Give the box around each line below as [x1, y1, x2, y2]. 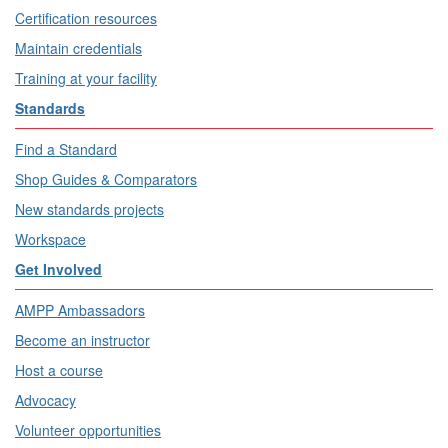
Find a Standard [15, 139, 117, 160]
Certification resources [15, 8, 157, 29]
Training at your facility [15, 68, 157, 89]
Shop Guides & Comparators [15, 169, 197, 190]
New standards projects [15, 199, 164, 220]
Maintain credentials [15, 38, 142, 59]
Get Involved [15, 259, 102, 280]
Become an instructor [15, 330, 150, 351]
